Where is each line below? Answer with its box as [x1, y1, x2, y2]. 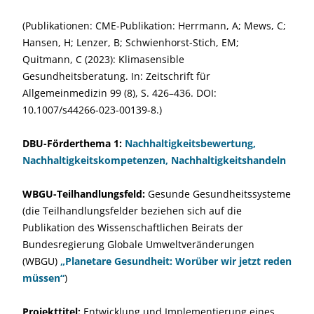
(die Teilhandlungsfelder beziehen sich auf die [22, 204, 242, 217]
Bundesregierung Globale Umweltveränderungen [22, 238, 254, 251]
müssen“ [22, 271, 64, 285]
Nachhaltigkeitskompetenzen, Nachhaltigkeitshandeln [22, 153, 286, 167]
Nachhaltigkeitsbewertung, [125, 137, 256, 150]
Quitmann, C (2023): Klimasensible [22, 53, 184, 66]
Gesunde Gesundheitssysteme [145, 187, 291, 200]
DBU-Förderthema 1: [22, 137, 122, 150]
